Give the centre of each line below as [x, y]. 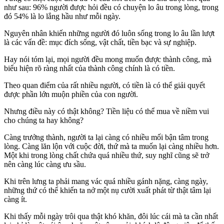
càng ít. [15, 199]
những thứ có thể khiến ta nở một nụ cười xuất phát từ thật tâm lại [107, 190]
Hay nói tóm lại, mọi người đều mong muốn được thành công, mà [108, 59]
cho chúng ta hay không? [44, 120]
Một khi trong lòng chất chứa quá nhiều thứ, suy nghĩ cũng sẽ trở [106, 155]
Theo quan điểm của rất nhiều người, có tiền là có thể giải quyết [104, 85]
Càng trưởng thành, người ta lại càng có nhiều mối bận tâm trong [106, 137]
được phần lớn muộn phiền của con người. [71, 94]
